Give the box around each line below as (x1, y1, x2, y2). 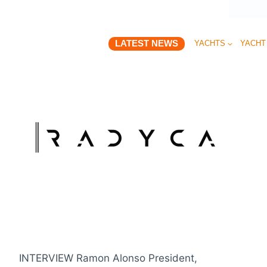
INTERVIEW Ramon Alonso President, (19, 252, 197, 264)
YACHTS (194, 38, 225, 48)
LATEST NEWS (114, 38, 179, 49)
